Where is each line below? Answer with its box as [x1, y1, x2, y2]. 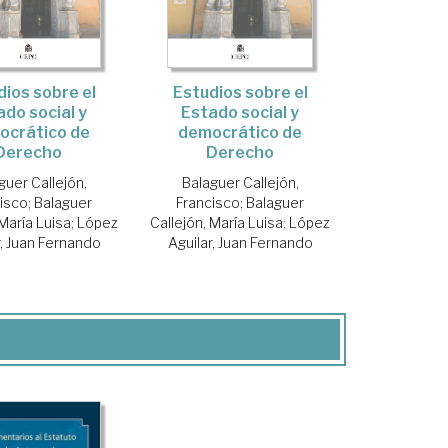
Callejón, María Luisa [150, 213, 284, 231]
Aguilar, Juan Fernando [167, 233, 313, 251]
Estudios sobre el [172, 82, 308, 102]
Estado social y [181, 102, 300, 122]
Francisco [176, 193, 241, 211]
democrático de [178, 122, 303, 142]
